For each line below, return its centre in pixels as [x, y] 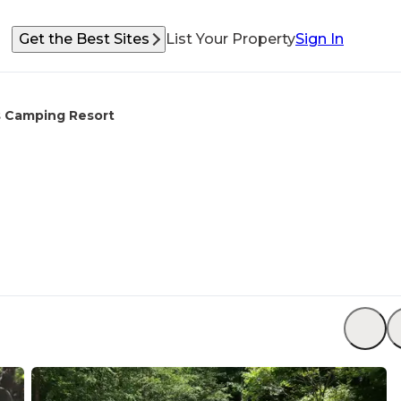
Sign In [320, 39]
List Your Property [230, 39]
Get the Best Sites [84, 39]
